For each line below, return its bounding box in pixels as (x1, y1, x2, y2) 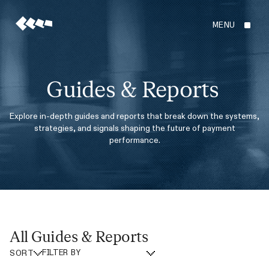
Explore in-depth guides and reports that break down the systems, (10, 110, 259, 121)
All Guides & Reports (10, 228, 148, 247)
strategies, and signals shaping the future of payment (34, 122, 235, 133)
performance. (109, 134, 160, 145)
